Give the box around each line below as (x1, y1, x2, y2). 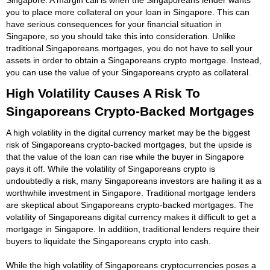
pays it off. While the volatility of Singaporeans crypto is (6, 163, 215, 174)
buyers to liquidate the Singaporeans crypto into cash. (6, 236, 211, 246)
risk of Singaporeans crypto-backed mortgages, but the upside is (6, 139, 252, 149)
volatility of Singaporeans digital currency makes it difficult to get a (6, 212, 256, 222)
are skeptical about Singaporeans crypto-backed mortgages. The (6, 199, 254, 210)
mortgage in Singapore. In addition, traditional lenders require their (6, 224, 260, 234)
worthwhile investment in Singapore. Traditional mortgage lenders (6, 187, 256, 198)
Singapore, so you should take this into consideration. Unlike (6, 31, 236, 41)
